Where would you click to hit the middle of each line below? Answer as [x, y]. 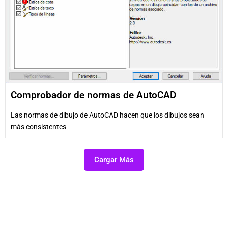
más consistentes [38, 126]
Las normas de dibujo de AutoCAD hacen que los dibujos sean [107, 115]
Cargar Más [114, 160]
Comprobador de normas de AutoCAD [93, 95]
